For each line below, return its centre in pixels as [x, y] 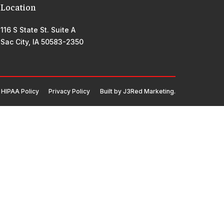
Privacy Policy [69, 91]
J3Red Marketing [148, 91]
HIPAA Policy [20, 91]
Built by [111, 91]
